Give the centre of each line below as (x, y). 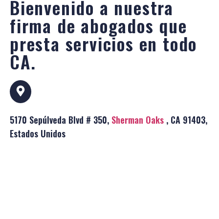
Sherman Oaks (138, 120)
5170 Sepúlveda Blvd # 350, (61, 120)
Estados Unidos (38, 133)
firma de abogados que (99, 25)
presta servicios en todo (104, 43)
